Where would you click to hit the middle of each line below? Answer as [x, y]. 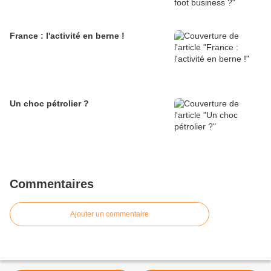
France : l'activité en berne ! [67, 36]
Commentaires [52, 184]
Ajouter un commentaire [109, 214]
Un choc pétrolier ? [49, 104]
